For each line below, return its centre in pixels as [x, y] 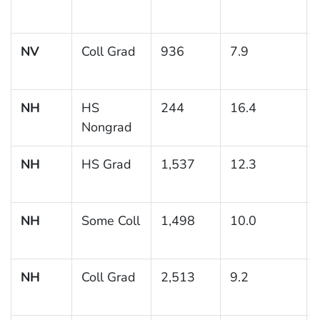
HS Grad [106, 164]
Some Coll [110, 220]
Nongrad [106, 127]
